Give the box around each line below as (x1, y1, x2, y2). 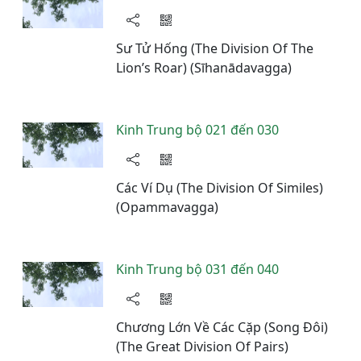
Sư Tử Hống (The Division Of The (116, 39, 313, 57)
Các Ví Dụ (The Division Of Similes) (116, 179, 323, 197)
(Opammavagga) (116, 198, 218, 216)
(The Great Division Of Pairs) (116, 338, 288, 355)
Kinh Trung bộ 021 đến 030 (116, 121, 279, 139)
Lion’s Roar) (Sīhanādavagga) (116, 59, 292, 77)
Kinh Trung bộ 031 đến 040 (116, 260, 279, 278)
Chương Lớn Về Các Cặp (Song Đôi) (116, 318, 328, 336)
